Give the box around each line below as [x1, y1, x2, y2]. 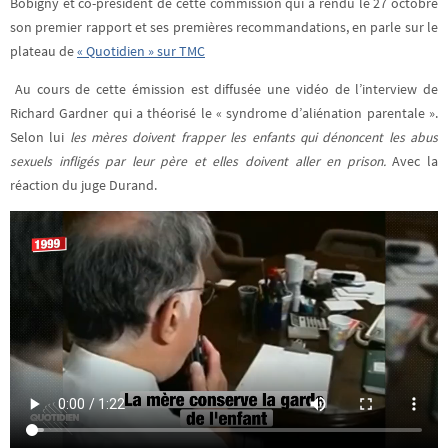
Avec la [392, 152, 439, 170]
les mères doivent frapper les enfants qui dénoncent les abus [69, 128, 439, 146]
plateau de [10, 42, 77, 60]
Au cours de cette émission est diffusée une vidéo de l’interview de [15, 80, 438, 98]
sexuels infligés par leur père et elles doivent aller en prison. [10, 152, 393, 170]
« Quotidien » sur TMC [77, 42, 205, 60]
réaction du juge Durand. [10, 176, 157, 194]
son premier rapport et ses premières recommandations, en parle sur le [10, 18, 438, 36]
